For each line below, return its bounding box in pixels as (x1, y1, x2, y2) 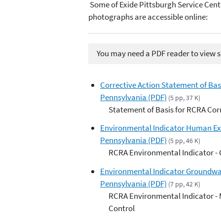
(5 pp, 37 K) (168, 93, 201, 102)
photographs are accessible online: (88, 11, 208, 22)
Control (109, 203, 135, 214)
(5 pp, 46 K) (168, 136, 201, 146)
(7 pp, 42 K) (168, 180, 201, 189)
